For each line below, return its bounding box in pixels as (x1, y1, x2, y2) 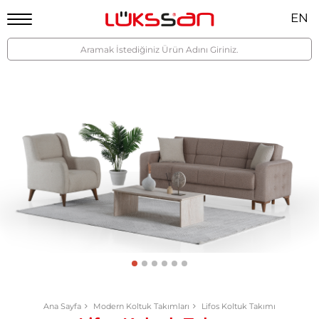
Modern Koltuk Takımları (93, 300, 189, 311)
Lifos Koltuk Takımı (202, 300, 276, 311)
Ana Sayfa (43, 300, 81, 311)
